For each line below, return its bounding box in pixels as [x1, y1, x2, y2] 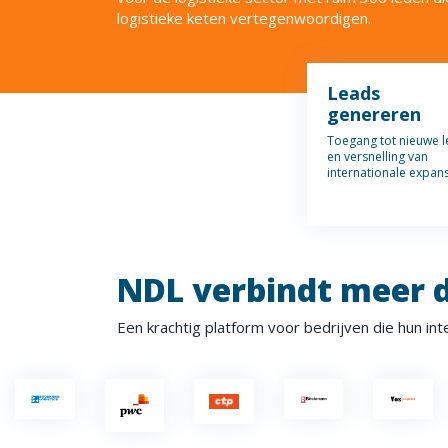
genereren [327, 102, 421, 126]
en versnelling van [327, 148, 428, 165]
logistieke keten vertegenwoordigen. [117, 8, 371, 28]
